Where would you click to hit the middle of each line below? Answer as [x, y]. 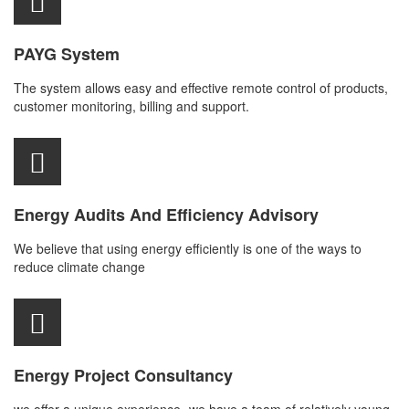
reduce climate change [79, 267]
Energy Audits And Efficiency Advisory [166, 215]
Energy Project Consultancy [123, 375]
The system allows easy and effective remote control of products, [201, 88]
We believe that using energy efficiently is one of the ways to [188, 248]
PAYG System [67, 54]
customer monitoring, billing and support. [131, 106]
